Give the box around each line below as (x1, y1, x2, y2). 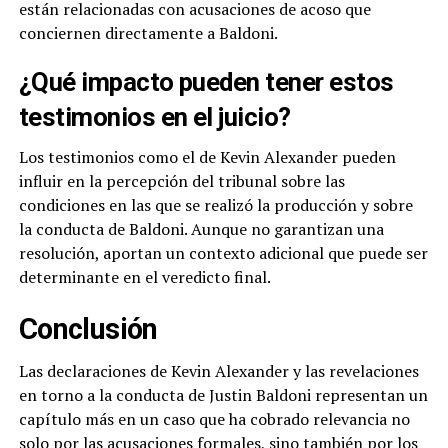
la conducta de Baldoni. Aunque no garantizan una (18, 218, 384, 241)
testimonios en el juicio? (18, 102, 291, 133)
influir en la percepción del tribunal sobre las (18, 170, 345, 193)
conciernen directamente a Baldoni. (18, 22, 278, 45)
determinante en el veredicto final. (18, 266, 271, 289)
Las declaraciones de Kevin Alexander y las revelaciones (18, 360, 419, 383)
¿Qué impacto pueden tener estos (18, 67, 394, 98)
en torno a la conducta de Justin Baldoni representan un (18, 384, 428, 407)
